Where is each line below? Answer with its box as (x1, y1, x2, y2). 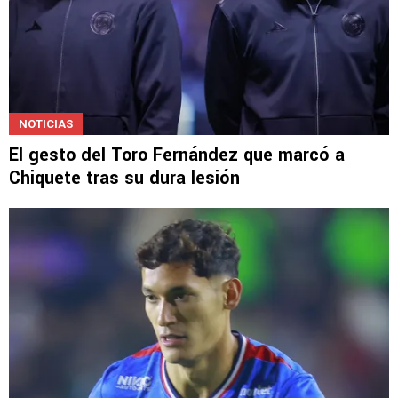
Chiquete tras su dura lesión (9, 164, 240, 191)
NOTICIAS (19, 116, 73, 131)
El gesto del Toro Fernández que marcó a (9, 141, 345, 168)
